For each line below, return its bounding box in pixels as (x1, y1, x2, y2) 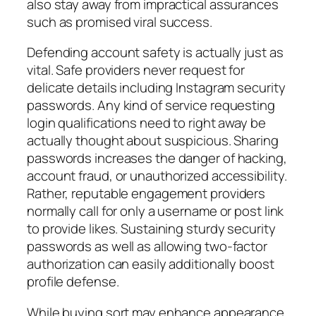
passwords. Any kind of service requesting (27, 96, 275, 115)
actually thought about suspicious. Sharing (27, 131, 279, 150)
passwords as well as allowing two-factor (27, 237, 267, 256)
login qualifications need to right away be (27, 114, 266, 133)
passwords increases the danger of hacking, (27, 149, 287, 168)
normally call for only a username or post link (27, 202, 284, 221)
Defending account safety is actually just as (27, 43, 284, 62)
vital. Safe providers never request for (27, 61, 245, 80)
